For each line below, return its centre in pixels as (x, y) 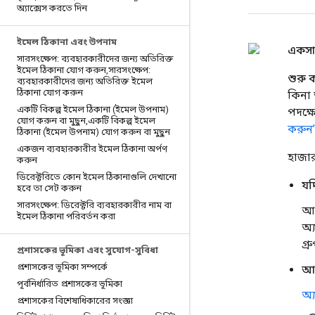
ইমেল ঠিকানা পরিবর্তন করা (66, 216)
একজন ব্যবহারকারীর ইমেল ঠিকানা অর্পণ (92, 149)
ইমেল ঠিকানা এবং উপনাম (67, 42)
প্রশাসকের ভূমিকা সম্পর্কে (62, 267)
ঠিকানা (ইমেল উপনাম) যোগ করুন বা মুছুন (94, 132)
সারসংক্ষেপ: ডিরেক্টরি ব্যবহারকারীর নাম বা (94, 205)
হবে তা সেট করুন (49, 188)
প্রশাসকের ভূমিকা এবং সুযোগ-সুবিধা (88, 250)
